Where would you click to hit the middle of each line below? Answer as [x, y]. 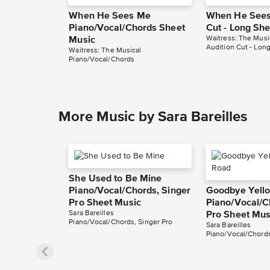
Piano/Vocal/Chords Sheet [127, 29]
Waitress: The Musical [105, 51]
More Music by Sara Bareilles [153, 117]
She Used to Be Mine [115, 179]
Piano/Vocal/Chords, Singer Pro [121, 223]
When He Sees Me [110, 17]
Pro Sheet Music [105, 203]
